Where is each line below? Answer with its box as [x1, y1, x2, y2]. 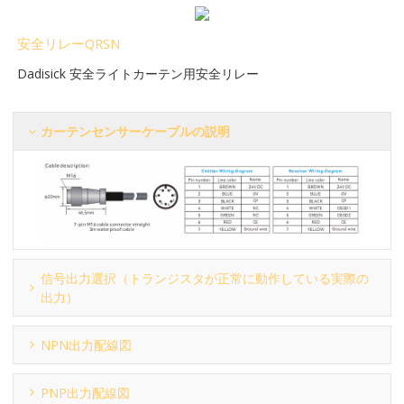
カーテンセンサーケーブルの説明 [41, 123, 231, 141]
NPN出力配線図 [41, 335, 133, 353]
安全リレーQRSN [17, 34, 121, 53]
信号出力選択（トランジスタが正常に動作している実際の [41, 269, 370, 287]
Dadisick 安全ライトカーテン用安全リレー [17, 65, 260, 83]
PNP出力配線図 [41, 383, 131, 401]
